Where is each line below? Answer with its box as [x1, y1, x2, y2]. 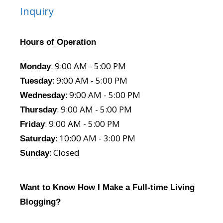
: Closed [49, 147, 80, 159]
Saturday [20, 134, 55, 144]
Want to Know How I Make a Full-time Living [20, 183, 195, 193]
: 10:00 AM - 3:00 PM [55, 132, 135, 144]
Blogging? [20, 197, 61, 207]
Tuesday [20, 76, 52, 86]
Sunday [20, 148, 49, 158]
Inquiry [20, 4, 54, 18]
